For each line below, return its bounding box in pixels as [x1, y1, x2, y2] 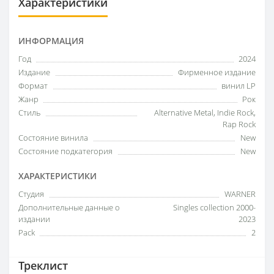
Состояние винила [18, 132, 88, 143]
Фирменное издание [178, 67, 256, 78]
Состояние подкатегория [18, 146, 113, 157]
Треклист [18, 258, 68, 273]
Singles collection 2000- [173, 202, 256, 213]
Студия [18, 188, 44, 199]
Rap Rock [223, 119, 256, 130]
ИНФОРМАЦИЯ [18, 35, 84, 46]
